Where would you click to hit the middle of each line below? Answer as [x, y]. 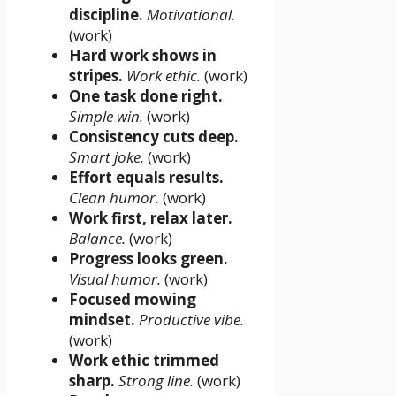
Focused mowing [133, 299]
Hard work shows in [143, 55]
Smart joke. [107, 156]
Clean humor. [114, 197]
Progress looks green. [148, 258]
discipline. [106, 14]
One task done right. [146, 95]
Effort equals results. [146, 177]
